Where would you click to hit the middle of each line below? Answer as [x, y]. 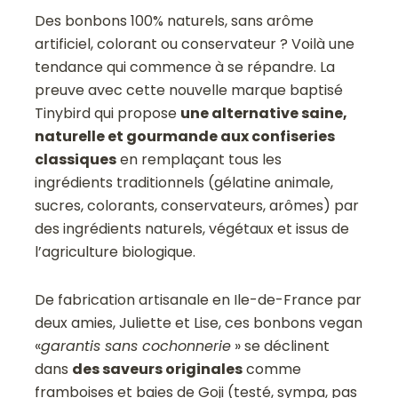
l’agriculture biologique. [115, 252]
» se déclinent [281, 346]
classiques [76, 160]
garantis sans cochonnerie [136, 346]
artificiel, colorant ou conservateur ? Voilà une [195, 44]
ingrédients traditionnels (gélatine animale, [184, 183]
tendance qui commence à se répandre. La [185, 68]
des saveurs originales [158, 370]
